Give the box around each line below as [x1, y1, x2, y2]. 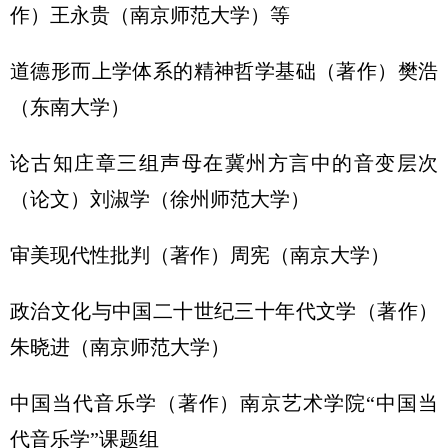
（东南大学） [10, 96, 130, 118]
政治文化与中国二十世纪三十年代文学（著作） [10, 300, 438, 322]
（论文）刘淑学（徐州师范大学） [10, 188, 310, 210]
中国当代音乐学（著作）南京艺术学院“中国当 [10, 392, 438, 414]
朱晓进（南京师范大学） [10, 336, 230, 358]
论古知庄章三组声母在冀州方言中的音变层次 [10, 152, 438, 174]
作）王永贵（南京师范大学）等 [10, 4, 290, 26]
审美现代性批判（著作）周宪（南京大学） [10, 244, 390, 266]
